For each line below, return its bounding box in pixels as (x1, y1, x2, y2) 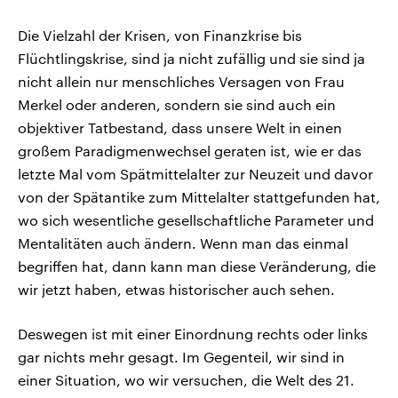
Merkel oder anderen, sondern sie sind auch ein (18, 96, 336, 114)
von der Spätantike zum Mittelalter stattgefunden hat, (18, 188, 380, 206)
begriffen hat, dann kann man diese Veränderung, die (18, 258, 376, 275)
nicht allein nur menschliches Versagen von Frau (18, 73, 345, 91)
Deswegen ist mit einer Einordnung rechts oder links (18, 325, 368, 343)
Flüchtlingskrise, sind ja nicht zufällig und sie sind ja (18, 50, 365, 68)
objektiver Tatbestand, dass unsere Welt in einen (18, 119, 342, 137)
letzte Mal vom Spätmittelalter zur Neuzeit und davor (18, 165, 373, 183)
